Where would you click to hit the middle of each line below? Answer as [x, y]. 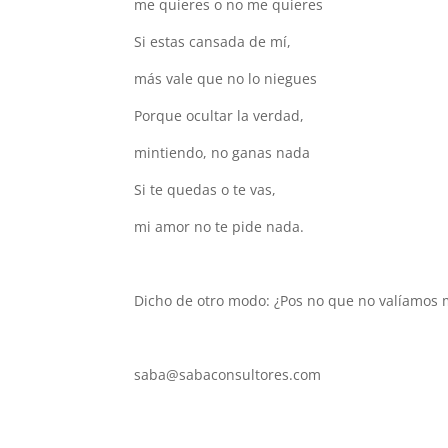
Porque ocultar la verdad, [219, 115]
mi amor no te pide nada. [219, 226]
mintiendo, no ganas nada [222, 152]
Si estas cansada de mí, [213, 41]
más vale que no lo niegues [226, 78]
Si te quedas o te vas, [205, 189]
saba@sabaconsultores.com [228, 374]
